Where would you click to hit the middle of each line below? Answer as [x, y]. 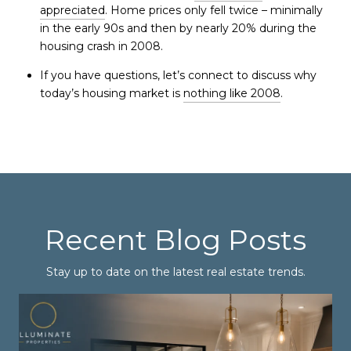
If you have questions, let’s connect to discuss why [178, 75]
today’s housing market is [111, 93]
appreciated [72, 11]
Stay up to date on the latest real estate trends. [175, 272]
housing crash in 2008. [101, 47]
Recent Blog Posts [175, 240]
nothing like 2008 [232, 93]
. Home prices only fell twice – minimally [213, 11]
